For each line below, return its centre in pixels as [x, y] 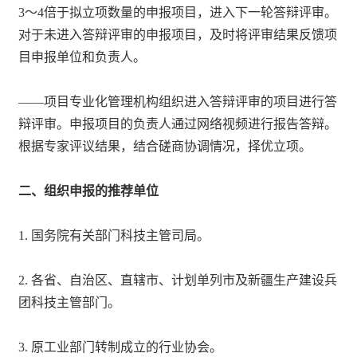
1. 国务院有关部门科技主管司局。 [114, 235]
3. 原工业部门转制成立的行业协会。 [121, 347]
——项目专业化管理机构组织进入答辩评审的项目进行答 [178, 101]
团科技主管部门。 [70, 302]
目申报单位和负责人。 [82, 57]
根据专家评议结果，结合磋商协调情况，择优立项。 [165, 146]
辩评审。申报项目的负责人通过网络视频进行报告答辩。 [178, 124]
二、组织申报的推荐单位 [89, 190]
